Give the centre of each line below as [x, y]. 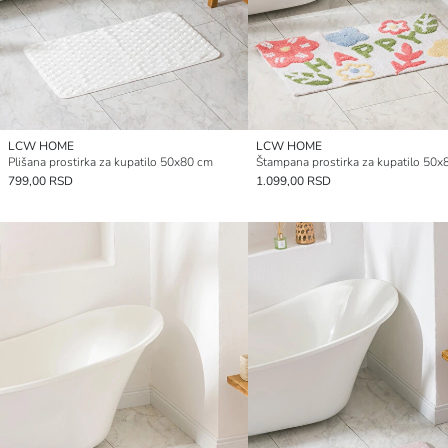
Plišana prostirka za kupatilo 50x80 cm [110, 161]
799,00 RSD [40, 180]
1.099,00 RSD [293, 180]
